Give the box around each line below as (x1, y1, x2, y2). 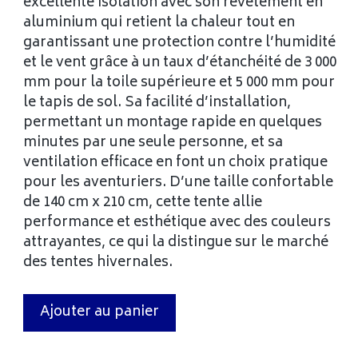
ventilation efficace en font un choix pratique (23, 151, 328, 176)
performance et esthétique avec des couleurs (23, 211, 332, 236)
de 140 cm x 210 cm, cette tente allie (23, 191, 263, 216)
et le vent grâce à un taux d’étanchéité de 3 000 (23, 51, 337, 76)
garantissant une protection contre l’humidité (23, 31, 336, 56)
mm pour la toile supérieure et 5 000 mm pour (23, 71, 336, 96)
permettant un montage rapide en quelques (23, 111, 323, 136)
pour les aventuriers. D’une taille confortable (23, 171, 334, 196)
